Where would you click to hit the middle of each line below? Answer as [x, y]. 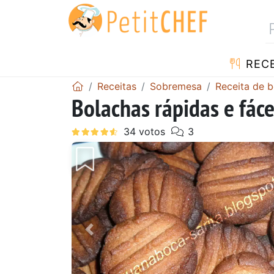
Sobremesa [176, 86]
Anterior [112, 238]
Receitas [117, 86]
